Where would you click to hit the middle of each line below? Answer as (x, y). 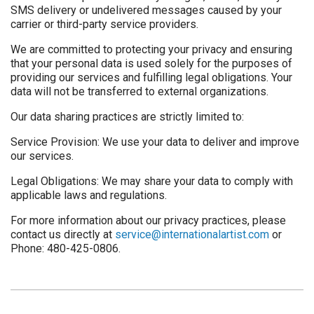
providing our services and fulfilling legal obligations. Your (151, 78)
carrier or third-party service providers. (104, 25)
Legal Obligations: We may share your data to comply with (152, 182)
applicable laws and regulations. (89, 196)
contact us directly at (63, 235)
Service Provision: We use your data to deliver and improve (155, 142)
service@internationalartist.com (192, 235)
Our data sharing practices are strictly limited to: (127, 117)
